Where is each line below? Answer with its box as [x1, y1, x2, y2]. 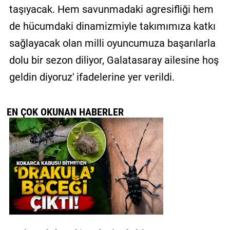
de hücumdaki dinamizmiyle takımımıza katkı [9, 20, 216, 32]
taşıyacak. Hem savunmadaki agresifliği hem [9, 3, 214, 15]
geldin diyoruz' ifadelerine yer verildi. [9, 70, 175, 83]
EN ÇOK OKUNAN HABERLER [7, 105, 124, 118]
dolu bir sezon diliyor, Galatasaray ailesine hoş [9, 53, 219, 66]
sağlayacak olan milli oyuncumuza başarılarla [9, 36, 216, 49]
